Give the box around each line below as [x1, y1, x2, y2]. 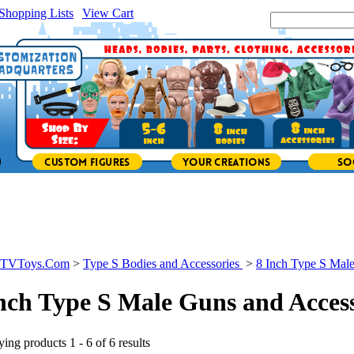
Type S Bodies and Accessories [83, 257, 243, 270]
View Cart [82, 6, 134, 20]
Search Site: [211, 13, 270, 26]
